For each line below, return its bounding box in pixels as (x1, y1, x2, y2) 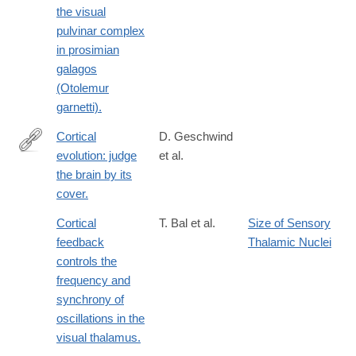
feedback (56, 235, 104, 250)
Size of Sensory (248, 216, 331, 230)
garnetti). (56, 100, 102, 114)
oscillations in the (56, 311, 145, 326)
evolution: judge (56, 149, 137, 163)
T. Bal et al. (159, 216, 215, 230)
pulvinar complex (56, 24, 145, 38)
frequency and (56, 273, 130, 288)
